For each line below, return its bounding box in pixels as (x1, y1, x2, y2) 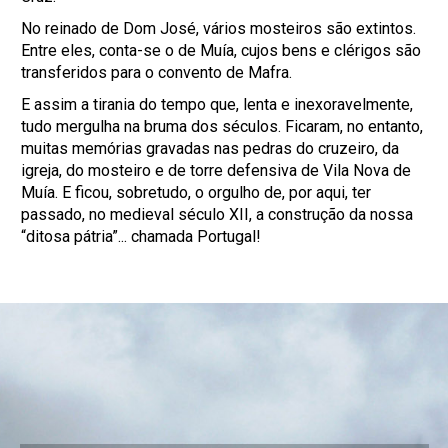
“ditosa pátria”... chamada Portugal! (21, 227, 262, 246)
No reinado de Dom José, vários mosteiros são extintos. (21, 19, 417, 38)
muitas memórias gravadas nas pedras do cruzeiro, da (21, 139, 400, 158)
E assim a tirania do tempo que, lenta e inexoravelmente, (21, 95, 414, 114)
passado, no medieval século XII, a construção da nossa (21, 205, 414, 224)
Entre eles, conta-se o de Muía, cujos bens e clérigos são (21, 41, 422, 60)
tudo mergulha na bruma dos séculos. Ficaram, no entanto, (21, 117, 424, 136)
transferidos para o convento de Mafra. (21, 63, 293, 82)
